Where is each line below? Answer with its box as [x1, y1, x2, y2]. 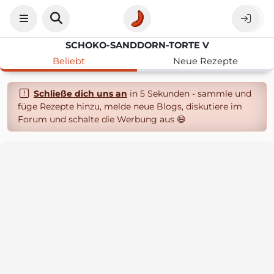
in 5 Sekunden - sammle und [127, 88, 251, 99]
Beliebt [52, 56, 85, 67]
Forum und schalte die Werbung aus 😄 [18, 114, 186, 125]
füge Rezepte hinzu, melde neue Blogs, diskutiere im [18, 101, 242, 112]
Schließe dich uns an [33, 88, 127, 99]
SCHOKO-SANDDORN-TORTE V [65, 40, 209, 51]
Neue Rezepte [173, 56, 238, 67]
